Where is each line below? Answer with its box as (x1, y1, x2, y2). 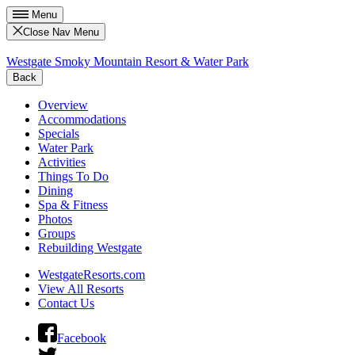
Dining (38, 184, 73, 198)
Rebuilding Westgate (38, 241, 142, 255)
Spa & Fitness (38, 198, 108, 212)
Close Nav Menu (23, 26, 100, 39)
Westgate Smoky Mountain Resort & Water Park (6, 55, 249, 69)
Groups (38, 227, 75, 241)
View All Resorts (38, 282, 124, 296)
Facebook (57, 331, 106, 345)
